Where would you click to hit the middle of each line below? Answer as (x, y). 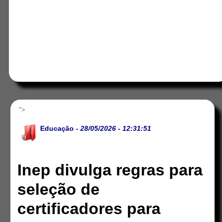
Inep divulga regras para (110, 170)
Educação (57, 128)
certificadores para (89, 209)
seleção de (59, 190)
